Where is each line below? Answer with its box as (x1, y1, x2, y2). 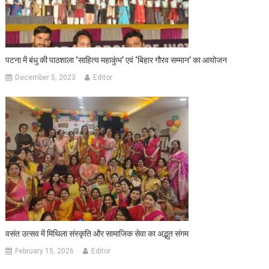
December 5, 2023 (15, 73, 76, 82)
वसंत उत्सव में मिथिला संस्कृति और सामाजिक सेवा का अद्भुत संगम (5, 228, 189, 238)
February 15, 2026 (15, 246, 74, 255)
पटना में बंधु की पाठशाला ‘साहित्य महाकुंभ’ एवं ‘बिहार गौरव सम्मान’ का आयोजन (5, 55, 228, 65)
